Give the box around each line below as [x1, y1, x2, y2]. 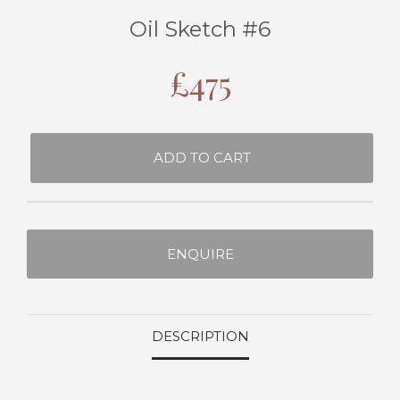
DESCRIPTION [151, 327, 249, 345]
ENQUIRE [166, 246, 234, 263]
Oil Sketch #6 [129, 16, 271, 43]
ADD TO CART [153, 149, 251, 167]
